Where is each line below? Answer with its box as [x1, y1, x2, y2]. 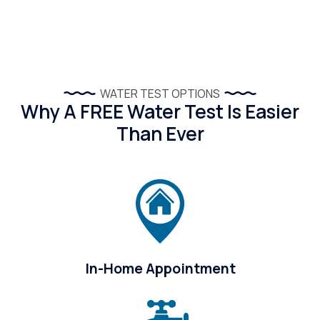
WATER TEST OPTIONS [100, 85, 220, 101]
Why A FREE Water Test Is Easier [21, 98, 299, 124]
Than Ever [116, 120, 204, 146]
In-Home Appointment [84, 259, 236, 278]
